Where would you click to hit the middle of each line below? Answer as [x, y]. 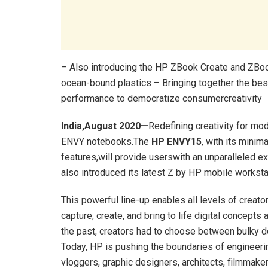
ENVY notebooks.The [106, 142]
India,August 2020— [105, 126]
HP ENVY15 [176, 142]
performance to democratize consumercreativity [162, 99]
